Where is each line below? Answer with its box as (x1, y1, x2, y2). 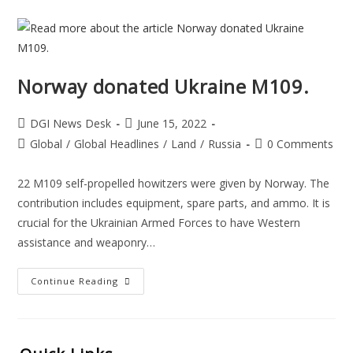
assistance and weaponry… (17, 234, 156, 250)
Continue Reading (31, 274, 119, 287)
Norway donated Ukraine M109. (17, 72, 310, 99)
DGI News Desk (30, 115, 112, 131)
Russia (208, 136, 242, 151)
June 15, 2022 (137, 115, 207, 131)
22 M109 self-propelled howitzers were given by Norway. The (17, 175, 330, 191)
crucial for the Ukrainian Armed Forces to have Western (17, 214, 301, 230)
